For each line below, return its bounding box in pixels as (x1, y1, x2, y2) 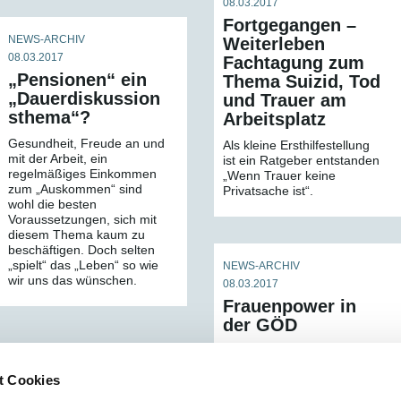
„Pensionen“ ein (8, 70, 147, 90)
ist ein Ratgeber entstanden (223, 153, 380, 168)
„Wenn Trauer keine (223, 168, 336, 183)
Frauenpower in (223, 296, 356, 317)
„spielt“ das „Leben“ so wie (8, 258, 158, 272)
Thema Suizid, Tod (223, 72, 380, 92)
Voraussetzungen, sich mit (8, 212, 157, 226)
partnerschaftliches (223, 359, 330, 374)
